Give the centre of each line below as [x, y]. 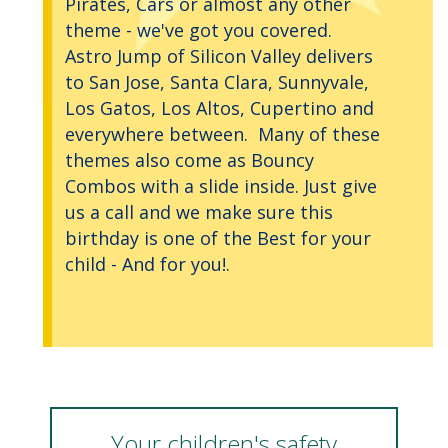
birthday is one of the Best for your [218, 238]
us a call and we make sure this [199, 212]
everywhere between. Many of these [222, 134]
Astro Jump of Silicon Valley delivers [219, 56]
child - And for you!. [147, 264]
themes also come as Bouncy [189, 160]
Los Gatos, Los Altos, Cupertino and [219, 108]
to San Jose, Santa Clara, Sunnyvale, [217, 82]
